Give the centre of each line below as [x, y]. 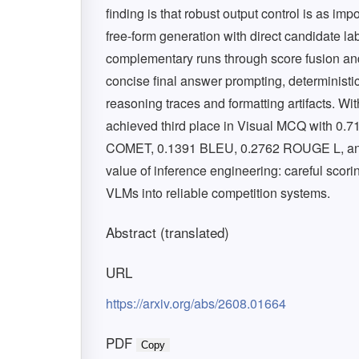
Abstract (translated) [167, 232]
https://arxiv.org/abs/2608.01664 [196, 303]
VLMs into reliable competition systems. [218, 193]
